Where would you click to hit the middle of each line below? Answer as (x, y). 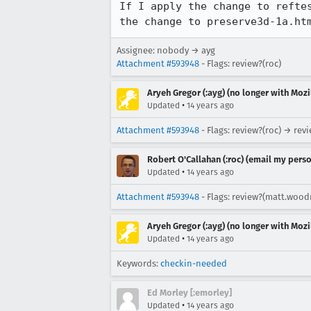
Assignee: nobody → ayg (166, 50)
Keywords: (138, 263)
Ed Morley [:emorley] (190, 293)
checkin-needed (194, 263)
